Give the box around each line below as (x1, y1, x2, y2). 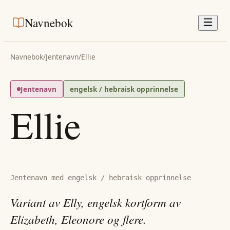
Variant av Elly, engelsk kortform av (10, 194, 181, 210)
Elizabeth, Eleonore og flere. (10, 211, 146, 227)
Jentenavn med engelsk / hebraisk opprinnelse (10, 174, 191, 182)
